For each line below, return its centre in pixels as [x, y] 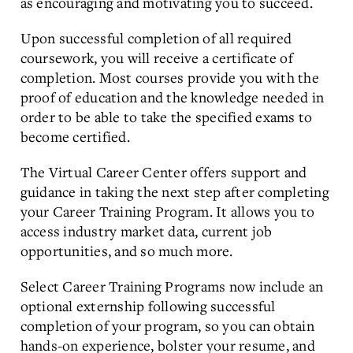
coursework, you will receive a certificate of [156, 58]
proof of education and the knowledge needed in [172, 97]
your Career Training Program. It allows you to [167, 211]
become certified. [75, 136]
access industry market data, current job [146, 231]
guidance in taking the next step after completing [175, 191]
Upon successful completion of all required [156, 38]
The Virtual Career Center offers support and [163, 172]
